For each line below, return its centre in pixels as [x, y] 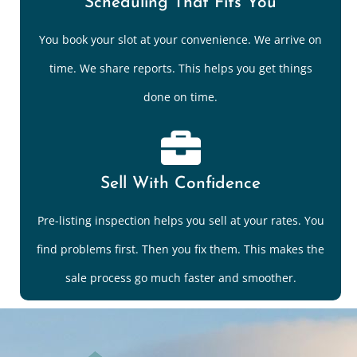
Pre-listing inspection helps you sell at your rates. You [180, 221]
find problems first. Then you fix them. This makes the [180, 249]
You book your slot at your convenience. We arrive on [180, 40]
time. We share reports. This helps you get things [180, 69]
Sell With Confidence [180, 184]
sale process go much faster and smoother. [180, 278]
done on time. [180, 97]
